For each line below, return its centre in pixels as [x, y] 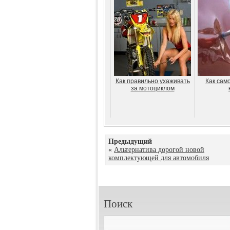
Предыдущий [130, 141]
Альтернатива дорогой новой [159, 150]
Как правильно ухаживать [152, 81]
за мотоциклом [152, 88]
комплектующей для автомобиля [159, 158]
